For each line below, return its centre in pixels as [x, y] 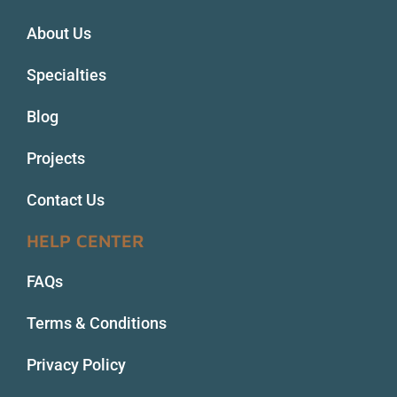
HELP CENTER [86, 240]
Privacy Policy [76, 364]
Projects [56, 158]
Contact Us [66, 199]
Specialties [66, 74]
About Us [59, 33]
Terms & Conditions [97, 323]
